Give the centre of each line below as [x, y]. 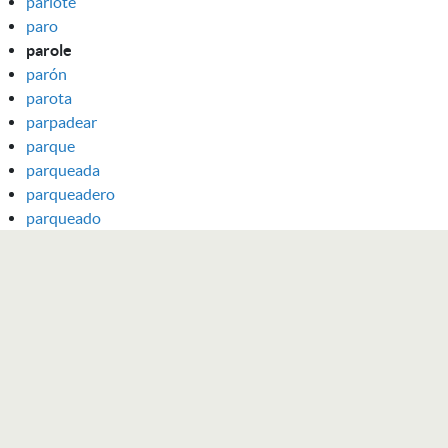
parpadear [61, 121]
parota [49, 97]
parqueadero [70, 193]
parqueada [63, 169]
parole [49, 49]
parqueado [63, 217]
